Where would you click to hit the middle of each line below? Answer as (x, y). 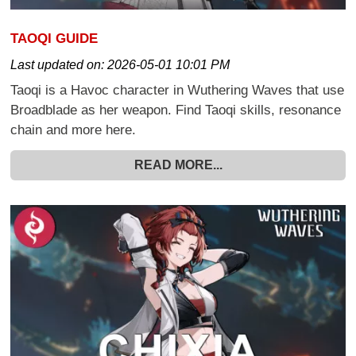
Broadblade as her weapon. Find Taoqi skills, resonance (176, 110)
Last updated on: (59, 65)
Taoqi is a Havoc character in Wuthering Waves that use (178, 91)
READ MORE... (178, 165)
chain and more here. (74, 130)
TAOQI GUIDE (54, 38)
